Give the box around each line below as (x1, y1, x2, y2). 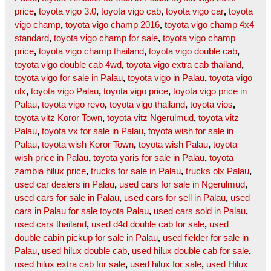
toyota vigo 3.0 (39, 6, 96, 17)
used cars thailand (15, 219, 87, 230)
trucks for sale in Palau (91, 166, 181, 177)
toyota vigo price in (173, 86, 247, 97)
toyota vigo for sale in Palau (15, 73, 123, 83)
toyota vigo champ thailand (39, 46, 144, 57)
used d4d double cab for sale (91, 219, 204, 230)
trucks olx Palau (186, 166, 249, 177)
